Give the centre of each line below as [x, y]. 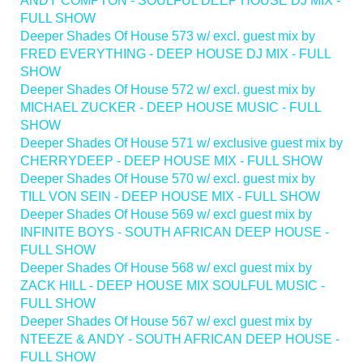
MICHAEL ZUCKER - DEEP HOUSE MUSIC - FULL [171, 107]
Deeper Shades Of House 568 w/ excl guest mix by [166, 267]
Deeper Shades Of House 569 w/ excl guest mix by [166, 214]
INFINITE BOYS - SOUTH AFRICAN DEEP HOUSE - [175, 232]
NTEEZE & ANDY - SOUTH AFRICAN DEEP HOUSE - [180, 339]
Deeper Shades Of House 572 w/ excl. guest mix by [168, 89]
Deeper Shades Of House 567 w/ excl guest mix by [166, 321]
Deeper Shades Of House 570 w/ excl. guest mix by [168, 178]
